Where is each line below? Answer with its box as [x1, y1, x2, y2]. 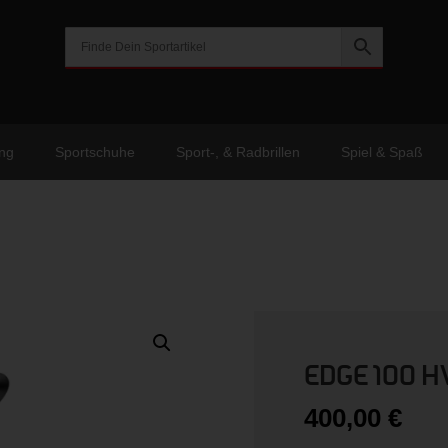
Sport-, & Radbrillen [176, 143, 300, 160]
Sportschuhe [55, 143, 135, 160]
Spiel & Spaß [341, 143, 423, 160]
